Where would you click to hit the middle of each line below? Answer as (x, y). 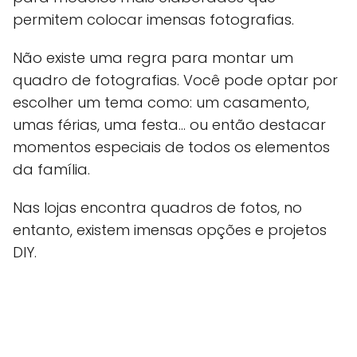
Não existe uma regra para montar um (153, 58)
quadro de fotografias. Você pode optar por (175, 80)
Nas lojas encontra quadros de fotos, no (157, 208)
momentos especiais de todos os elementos (171, 147)
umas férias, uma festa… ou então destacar (169, 125)
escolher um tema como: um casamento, (161, 103)
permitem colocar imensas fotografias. (153, 20)
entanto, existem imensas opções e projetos (170, 230)
